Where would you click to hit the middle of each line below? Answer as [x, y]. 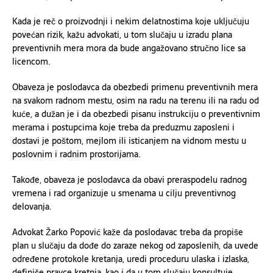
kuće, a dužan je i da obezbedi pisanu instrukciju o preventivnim [136, 114]
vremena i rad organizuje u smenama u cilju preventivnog [124, 193]
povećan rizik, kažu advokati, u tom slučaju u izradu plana [122, 35]
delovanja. [32, 207]
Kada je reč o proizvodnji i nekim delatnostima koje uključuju [131, 21]
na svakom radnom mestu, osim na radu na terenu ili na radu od [136, 101]
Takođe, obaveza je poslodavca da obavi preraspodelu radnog [129, 180]
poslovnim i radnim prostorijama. [76, 154]
